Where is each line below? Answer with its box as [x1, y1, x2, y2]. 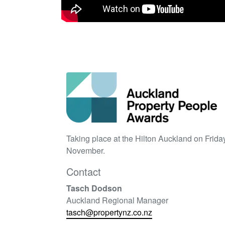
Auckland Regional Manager [66, 194, 168, 206]
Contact [66, 164, 101, 179]
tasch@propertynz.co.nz [66, 206, 152, 218]
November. [66, 144, 105, 156]
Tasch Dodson [66, 182, 122, 194]
